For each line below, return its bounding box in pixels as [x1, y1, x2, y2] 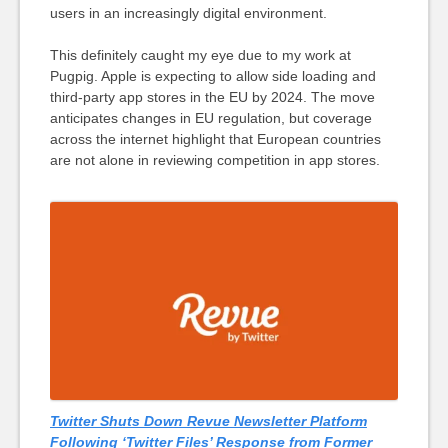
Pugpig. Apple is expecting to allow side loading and [49, 67, 376, 84]
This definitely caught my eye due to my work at [49, 46, 351, 63]
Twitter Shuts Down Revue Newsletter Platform [49, 413, 367, 430]
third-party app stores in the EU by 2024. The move [49, 88, 375, 105]
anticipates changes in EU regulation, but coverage [49, 109, 372, 126]
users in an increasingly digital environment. [49, 4, 327, 21]
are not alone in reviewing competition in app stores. [49, 151, 380, 168]
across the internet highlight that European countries [49, 130, 381, 147]
